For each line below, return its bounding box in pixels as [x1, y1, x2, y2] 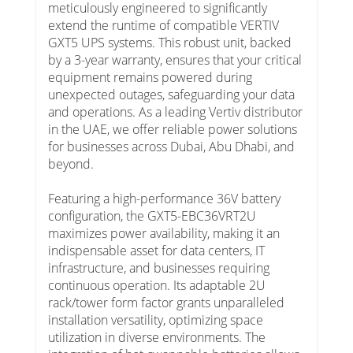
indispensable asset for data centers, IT [48, 242, 265, 260]
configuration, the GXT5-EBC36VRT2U [48, 207, 256, 225]
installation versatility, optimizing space [48, 311, 263, 329]
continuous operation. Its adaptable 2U [48, 277, 266, 295]
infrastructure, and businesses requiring [48, 259, 269, 277]
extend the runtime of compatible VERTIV [48, 17, 279, 35]
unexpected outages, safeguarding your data [48, 86, 295, 104]
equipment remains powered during [48, 69, 252, 87]
